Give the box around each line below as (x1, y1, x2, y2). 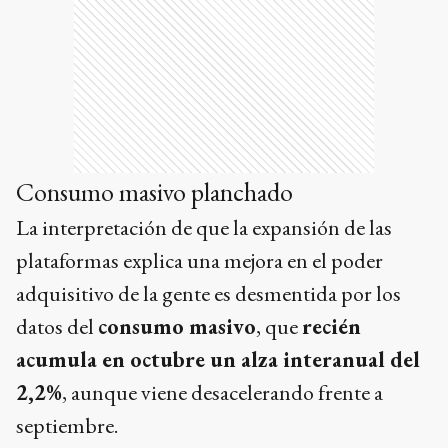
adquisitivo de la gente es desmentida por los (16, 278, 401, 308)
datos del (16, 311, 98, 341)
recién (302, 311, 361, 341)
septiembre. (16, 410, 118, 440)
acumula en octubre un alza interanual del (16, 344, 420, 374)
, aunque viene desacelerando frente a (62, 377, 383, 407)
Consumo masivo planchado (16, 174, 293, 209)
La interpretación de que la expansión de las (16, 212, 392, 242)
